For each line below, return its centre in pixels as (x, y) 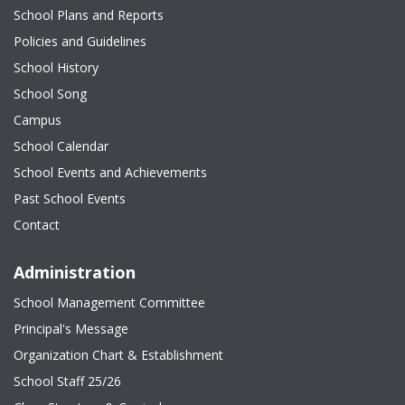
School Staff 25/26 (67, 381)
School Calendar (61, 146)
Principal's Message (71, 329)
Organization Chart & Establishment (118, 355)
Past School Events (70, 198)
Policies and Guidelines (80, 41)
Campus (38, 120)
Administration (75, 272)
